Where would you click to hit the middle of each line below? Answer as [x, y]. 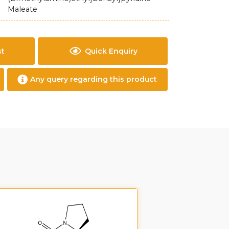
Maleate [23, 9]
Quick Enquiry [111, 51]
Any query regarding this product [94, 79]
